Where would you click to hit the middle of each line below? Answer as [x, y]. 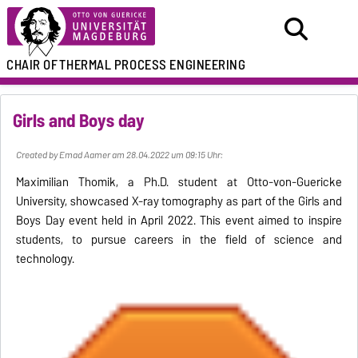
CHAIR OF [32, 65]
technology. [46, 259]
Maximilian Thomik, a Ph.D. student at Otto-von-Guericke [179, 183]
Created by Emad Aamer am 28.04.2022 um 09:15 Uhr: [120, 155]
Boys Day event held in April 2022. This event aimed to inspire [179, 221]
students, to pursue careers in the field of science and [179, 240]
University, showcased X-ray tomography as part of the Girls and [179, 202]
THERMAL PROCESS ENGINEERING [153, 65]
